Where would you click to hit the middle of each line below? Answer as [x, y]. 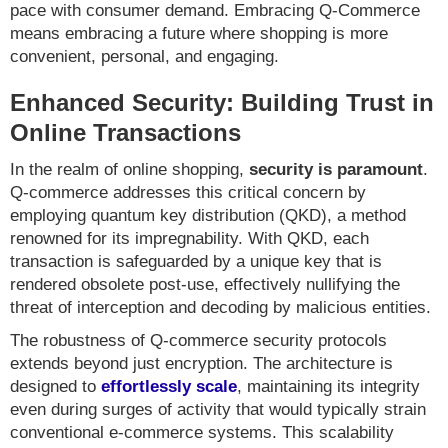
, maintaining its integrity [328, 387]
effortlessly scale [169, 387]
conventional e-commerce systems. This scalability [202, 433]
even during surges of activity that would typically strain [218, 410]
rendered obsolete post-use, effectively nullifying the [205, 285]
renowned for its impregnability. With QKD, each [189, 239]
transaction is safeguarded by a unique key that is [196, 262]
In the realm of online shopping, [129, 170]
